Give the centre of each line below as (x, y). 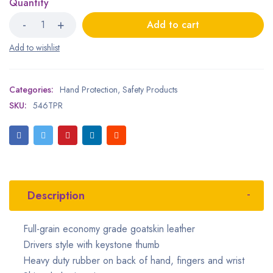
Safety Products (150, 90)
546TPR (48, 105)
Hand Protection (89, 90)
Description (56, 196)
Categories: (31, 90)
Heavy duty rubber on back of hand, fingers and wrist (134, 261)
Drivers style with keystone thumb (91, 245)
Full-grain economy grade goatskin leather (109, 229)
